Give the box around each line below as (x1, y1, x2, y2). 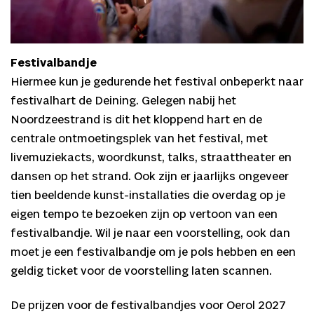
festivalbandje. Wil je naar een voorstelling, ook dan (11, 226, 290, 240)
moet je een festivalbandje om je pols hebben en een (11, 245, 296, 259)
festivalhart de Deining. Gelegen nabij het (11, 94, 236, 108)
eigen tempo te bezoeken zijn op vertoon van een (11, 207, 278, 221)
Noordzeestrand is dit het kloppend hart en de (11, 113, 262, 127)
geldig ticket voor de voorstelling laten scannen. (11, 264, 272, 278)
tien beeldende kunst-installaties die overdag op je (11, 189, 285, 203)
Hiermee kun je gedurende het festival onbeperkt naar (11, 75, 303, 89)
